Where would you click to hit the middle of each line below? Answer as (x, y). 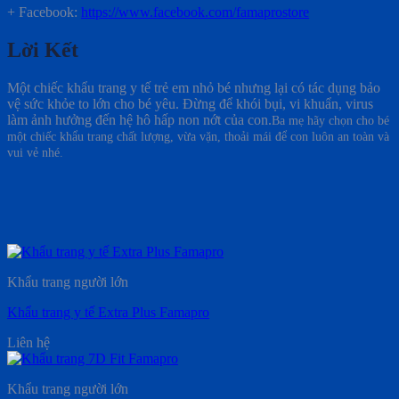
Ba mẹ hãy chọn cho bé (330, 120)
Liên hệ (28, 342)
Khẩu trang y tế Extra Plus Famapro (108, 312)
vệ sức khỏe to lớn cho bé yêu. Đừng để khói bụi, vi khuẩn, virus (190, 103)
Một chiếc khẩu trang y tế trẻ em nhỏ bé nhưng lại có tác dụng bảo (194, 87)
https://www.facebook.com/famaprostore (195, 12)
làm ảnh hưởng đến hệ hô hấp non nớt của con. (139, 119)
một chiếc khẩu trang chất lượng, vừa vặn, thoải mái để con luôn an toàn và (198, 136)
